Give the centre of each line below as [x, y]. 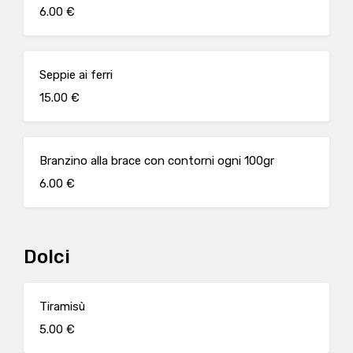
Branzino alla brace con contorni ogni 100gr [157, 161]
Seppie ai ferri [76, 75]
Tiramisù [62, 307]
